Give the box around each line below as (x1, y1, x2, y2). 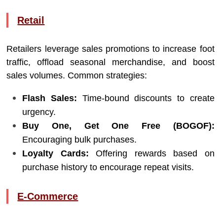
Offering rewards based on (88, 148, 215, 158)
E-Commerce (17, 191, 78, 202)
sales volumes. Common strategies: (6, 71, 147, 80)
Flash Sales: (22, 93, 77, 103)
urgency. (22, 107, 56, 117)
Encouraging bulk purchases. (22, 135, 137, 145)
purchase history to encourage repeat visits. (22, 162, 194, 172)
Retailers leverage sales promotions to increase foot (6, 44, 215, 54)
